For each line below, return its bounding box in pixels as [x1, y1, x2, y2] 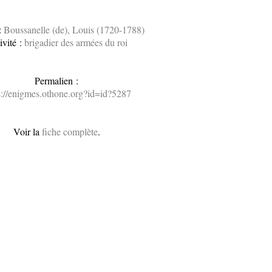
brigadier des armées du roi [24, 36, 127, 49]
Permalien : [35, 74, 79, 87]
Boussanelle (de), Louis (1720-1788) [3, 23, 144, 36]
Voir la [13, 125, 42, 138]
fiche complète [41, 125, 98, 138]
